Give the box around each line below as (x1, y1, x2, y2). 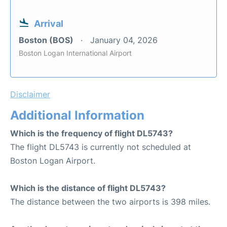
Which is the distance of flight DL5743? (10, 183, 166, 193)
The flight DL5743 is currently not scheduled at (10, 142, 191, 152)
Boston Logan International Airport (19, 49, 132, 57)
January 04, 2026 (90, 35, 158, 45)
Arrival (34, 18, 63, 29)
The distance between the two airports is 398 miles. (10, 197, 210, 207)
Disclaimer (10, 89, 50, 99)
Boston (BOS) (19, 35, 75, 45)
